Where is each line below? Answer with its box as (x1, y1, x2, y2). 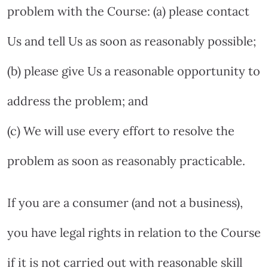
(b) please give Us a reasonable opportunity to (7, 63, 260, 78)
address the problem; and (7, 93, 148, 108)
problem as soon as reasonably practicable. (7, 153, 245, 168)
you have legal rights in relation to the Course (7, 224, 261, 240)
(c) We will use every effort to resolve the (7, 123, 234, 138)
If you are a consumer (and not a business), (7, 194, 243, 210)
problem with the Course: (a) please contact (7, 3, 249, 19)
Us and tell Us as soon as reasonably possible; (7, 33, 256, 48)
